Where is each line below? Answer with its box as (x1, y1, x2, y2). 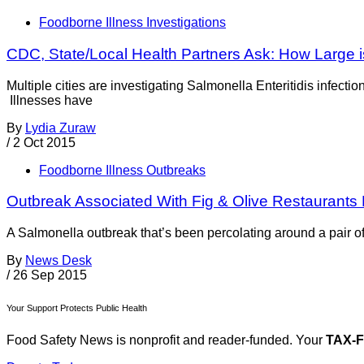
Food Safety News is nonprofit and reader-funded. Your (6, 332, 326, 347)
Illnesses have (6, 93, 93, 107)
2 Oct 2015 (13, 135, 76, 149)
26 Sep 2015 (13, 267, 87, 282)
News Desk (25, 253, 92, 267)
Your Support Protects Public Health (6, 302, 147, 313)
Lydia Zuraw (25, 120, 96, 135)
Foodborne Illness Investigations (39, 15, 226, 30)
